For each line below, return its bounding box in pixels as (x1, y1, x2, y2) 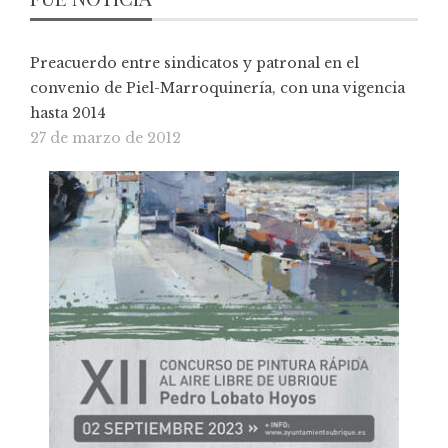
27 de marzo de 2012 (30, 129, 181, 148)
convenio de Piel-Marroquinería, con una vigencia (30, 79, 405, 98)
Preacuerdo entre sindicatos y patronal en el (30, 54, 359, 73)
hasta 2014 (30, 104, 106, 123)
